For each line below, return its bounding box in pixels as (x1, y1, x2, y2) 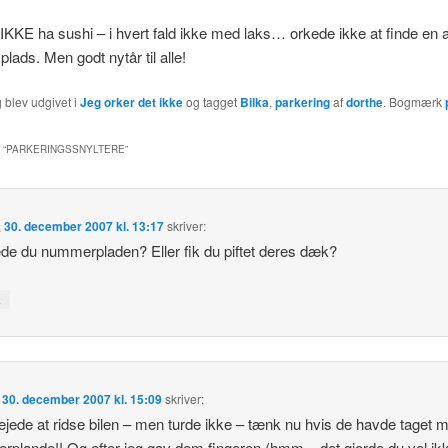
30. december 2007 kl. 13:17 (4, 216, 165, 235)
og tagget (182, 93, 240, 111)
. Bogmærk (382, 93, 445, 111)
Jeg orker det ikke (79, 93, 183, 112)
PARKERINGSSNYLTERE (5, 141, 125, 156)
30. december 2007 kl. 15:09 (2, 390, 163, 409)
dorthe (345, 93, 383, 112)
